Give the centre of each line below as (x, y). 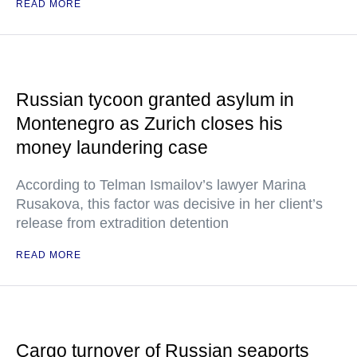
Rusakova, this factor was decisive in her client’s (169, 204)
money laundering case (112, 147)
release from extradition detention (122, 223)
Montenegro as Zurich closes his (149, 124)
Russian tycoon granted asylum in (155, 100)
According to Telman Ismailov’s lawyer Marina (161, 185)
